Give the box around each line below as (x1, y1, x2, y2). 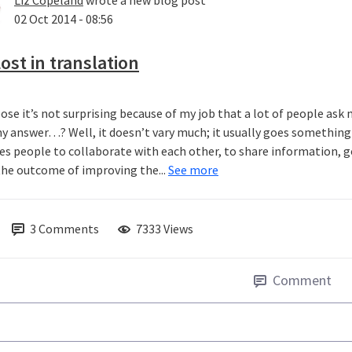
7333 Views (136, 221, 193, 237)
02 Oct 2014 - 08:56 (14, 11, 113, 27)
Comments (38, 221, 99, 237)
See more (168, 162, 218, 178)
